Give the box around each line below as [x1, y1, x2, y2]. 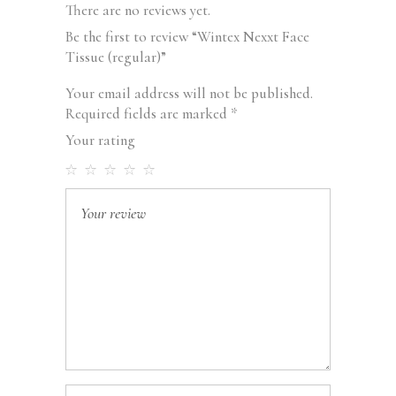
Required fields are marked [65, 104, 231, 124]
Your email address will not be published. [65, 84, 313, 103]
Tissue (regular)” [65, 48, 166, 67]
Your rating [65, 131, 135, 150]
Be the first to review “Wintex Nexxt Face [65, 27, 309, 47]
